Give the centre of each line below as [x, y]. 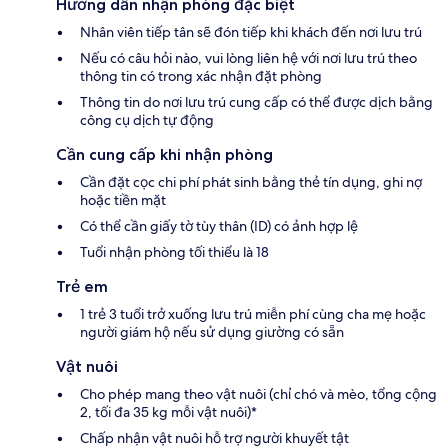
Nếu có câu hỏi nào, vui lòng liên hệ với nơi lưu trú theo [248, 57]
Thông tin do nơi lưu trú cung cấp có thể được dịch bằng [256, 101]
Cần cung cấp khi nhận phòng [164, 154]
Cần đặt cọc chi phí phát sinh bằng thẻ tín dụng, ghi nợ [251, 181]
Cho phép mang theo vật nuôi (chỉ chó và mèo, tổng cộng [258, 393]
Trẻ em [82, 286]
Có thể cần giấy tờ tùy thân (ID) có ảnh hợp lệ [219, 225]
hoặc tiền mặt [123, 199]
